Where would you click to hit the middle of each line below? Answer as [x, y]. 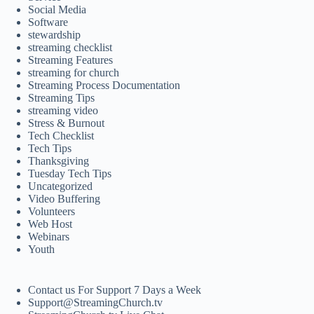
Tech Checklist [61, 135]
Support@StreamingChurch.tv [95, 302]
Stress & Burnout [66, 123]
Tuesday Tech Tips [70, 173]
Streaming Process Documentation [104, 85]
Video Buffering [64, 198]
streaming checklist [70, 47]
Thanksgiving [59, 161]
